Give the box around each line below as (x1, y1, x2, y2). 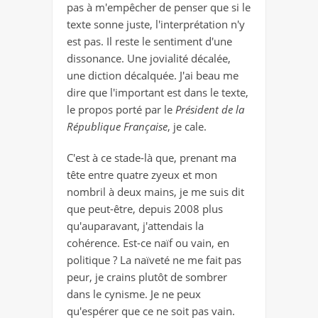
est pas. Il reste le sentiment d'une (67, 33, 232, 48)
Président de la (175, 102, 244, 116)
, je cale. (168, 119, 207, 133)
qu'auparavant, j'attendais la (67, 218, 204, 233)
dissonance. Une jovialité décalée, (67, 50, 231, 65)
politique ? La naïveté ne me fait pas (67, 252, 241, 267)
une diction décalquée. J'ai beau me (67, 67, 238, 82)
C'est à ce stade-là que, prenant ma (67, 150, 236, 165)
